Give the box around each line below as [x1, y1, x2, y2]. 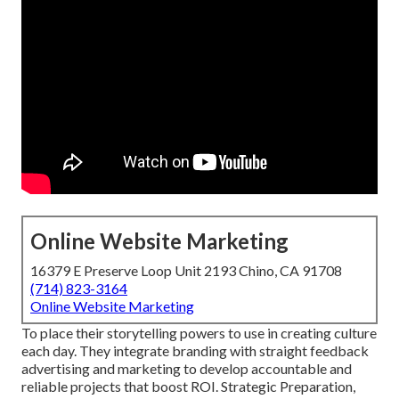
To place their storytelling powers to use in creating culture [21, 324, 377, 342]
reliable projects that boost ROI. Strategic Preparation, [21, 378, 355, 395]
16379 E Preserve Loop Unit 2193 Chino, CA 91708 [30, 262, 342, 280]
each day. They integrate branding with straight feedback [21, 342, 369, 360]
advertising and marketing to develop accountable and [21, 360, 352, 378]
